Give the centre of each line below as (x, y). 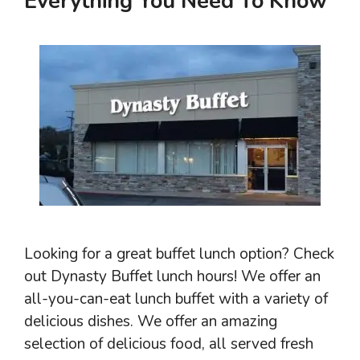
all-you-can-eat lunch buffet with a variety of (176, 299)
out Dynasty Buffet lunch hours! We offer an (172, 277)
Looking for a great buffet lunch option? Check (179, 254)
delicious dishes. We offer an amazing (151, 322)
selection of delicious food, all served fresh (169, 344)
